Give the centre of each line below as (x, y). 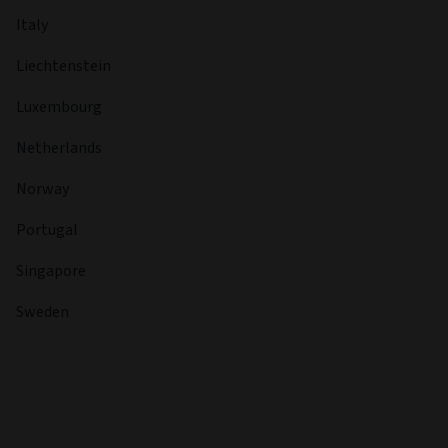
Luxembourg (59, 106)
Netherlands (59, 147)
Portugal (47, 229)
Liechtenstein (63, 65)
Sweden (42, 311)
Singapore (51, 270)
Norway (42, 188)
